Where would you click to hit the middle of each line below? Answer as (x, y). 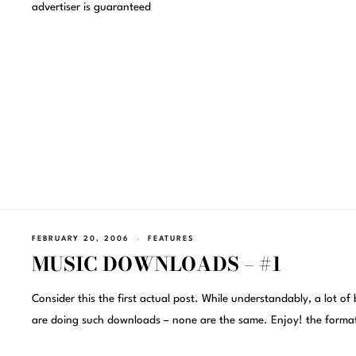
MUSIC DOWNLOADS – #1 (156, 265)
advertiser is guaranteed (91, 8)
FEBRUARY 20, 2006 (80, 238)
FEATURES (170, 238)
